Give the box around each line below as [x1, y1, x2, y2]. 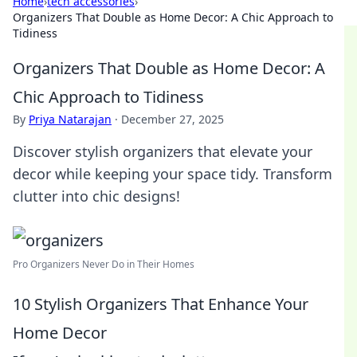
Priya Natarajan [29, 112, 112, 127]
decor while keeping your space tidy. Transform [13, 164, 332, 183]
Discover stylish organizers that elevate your [13, 142, 312, 161]
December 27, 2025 [121, 112, 224, 127]
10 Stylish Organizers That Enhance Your [13, 293, 308, 315]
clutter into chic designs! [13, 186, 180, 206]
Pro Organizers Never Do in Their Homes [13, 257, 194, 271]
